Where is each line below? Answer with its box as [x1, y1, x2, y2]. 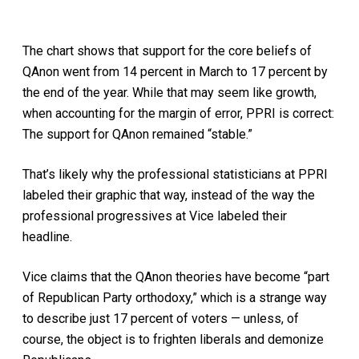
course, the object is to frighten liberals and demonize [22, 331, 324, 347]
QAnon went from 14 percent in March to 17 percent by [22, 63, 328, 79]
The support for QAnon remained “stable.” [22, 126, 252, 142]
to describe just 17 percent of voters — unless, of [22, 310, 299, 326]
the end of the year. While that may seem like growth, [22, 84, 317, 100]
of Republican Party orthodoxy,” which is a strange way [22, 289, 327, 305]
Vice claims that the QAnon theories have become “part [22, 268, 329, 284]
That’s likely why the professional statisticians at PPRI [22, 166, 328, 182]
